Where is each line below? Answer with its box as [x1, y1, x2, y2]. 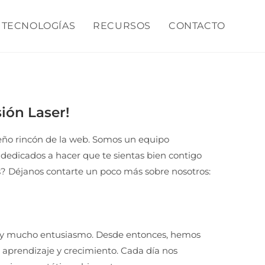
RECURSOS [93, 20, 151, 31]
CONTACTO [168, 20, 225, 31]
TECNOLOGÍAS [1, 20, 76, 31]
